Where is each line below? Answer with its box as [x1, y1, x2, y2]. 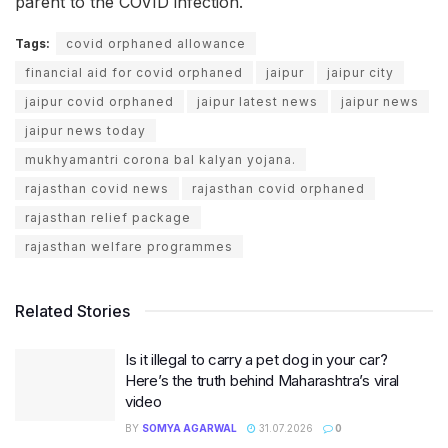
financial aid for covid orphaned [25, 65, 243, 81]
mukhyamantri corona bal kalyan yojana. [25, 152, 296, 168]
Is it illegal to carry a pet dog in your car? [125, 350, 388, 370]
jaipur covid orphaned [25, 94, 174, 110]
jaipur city [327, 65, 394, 81]
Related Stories [15, 301, 130, 322]
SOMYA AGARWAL [142, 422, 237, 435]
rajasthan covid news [25, 181, 169, 197]
